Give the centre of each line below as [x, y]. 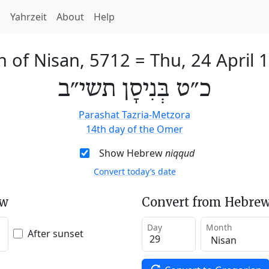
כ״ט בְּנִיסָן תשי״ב [134, 89]
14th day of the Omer [134, 129]
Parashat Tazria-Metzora [134, 115]
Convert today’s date [134, 171]
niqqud [180, 153]
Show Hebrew [132, 153]
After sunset [56, 233]
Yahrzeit [29, 17]
